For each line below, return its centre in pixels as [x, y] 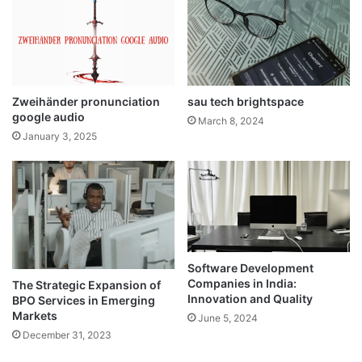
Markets [35, 315]
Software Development [250, 267]
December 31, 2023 [67, 335]
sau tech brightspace [246, 101]
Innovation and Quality [250, 298]
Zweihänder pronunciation [86, 101]
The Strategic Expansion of [86, 284]
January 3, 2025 [60, 136]
